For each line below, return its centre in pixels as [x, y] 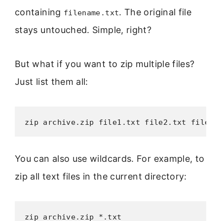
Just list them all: [52, 81]
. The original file [155, 12]
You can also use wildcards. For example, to [110, 158]
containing [39, 12]
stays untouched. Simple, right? [83, 30]
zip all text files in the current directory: [101, 176]
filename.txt [91, 13]
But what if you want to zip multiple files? [105, 64]
